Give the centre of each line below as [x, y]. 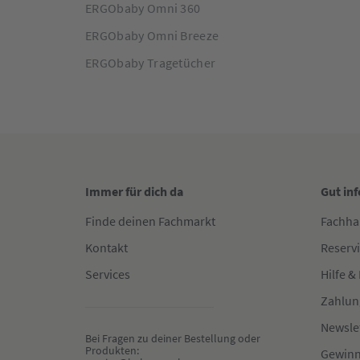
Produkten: [112, 351]
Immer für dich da [134, 192]
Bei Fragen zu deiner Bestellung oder [174, 339]
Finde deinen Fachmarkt [150, 221]
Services [108, 274]
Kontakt [106, 248]
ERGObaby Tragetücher [151, 63]
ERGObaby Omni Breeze [152, 36]
